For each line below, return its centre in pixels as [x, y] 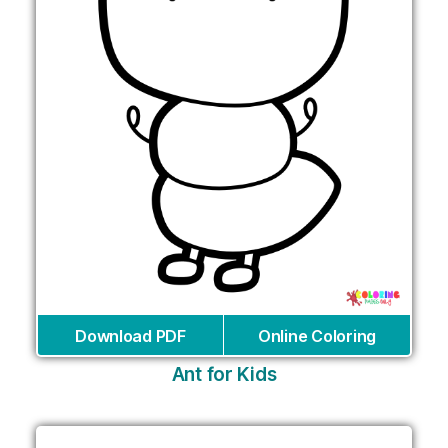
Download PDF [130, 335]
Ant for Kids [224, 374]
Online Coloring [317, 335]
